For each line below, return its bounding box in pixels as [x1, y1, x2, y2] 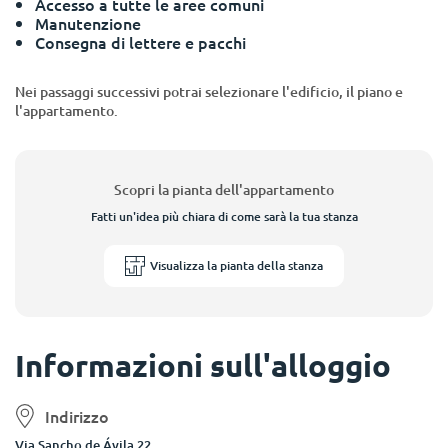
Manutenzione [35, 12, 141, 34]
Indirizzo [45, 404, 109, 427]
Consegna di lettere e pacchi [35, 31, 246, 53]
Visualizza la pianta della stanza [150, 257, 323, 274]
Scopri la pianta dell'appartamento [114, 180, 334, 199]
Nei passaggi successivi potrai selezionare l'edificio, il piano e [15, 82, 403, 101]
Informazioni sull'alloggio [15, 346, 391, 384]
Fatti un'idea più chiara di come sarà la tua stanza [90, 208, 358, 225]
